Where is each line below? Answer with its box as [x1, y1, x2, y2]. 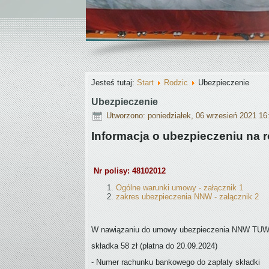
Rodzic [164, 78, 188, 87]
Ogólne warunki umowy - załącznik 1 [116, 183, 243, 192]
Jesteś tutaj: [91, 78, 137, 87]
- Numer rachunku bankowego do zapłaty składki [91, 258, 260, 267]
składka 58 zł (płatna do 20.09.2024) [91, 241, 220, 250]
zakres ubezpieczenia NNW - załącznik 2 [116, 192, 259, 201]
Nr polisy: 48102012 [91, 166, 166, 175]
